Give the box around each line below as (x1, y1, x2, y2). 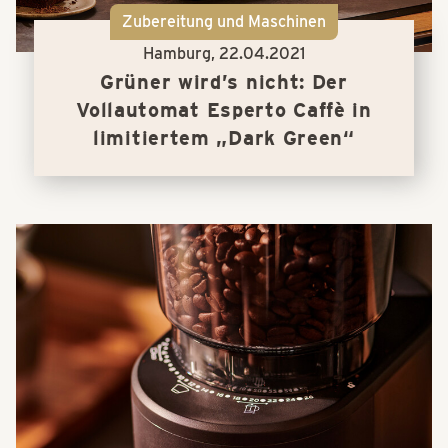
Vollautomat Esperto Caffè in (76, 97, 372, 122)
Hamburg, (142, 43, 219, 63)
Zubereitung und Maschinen (121, 12, 326, 32)
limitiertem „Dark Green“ (93, 125, 355, 150)
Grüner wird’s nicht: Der (100, 69, 348, 94)
